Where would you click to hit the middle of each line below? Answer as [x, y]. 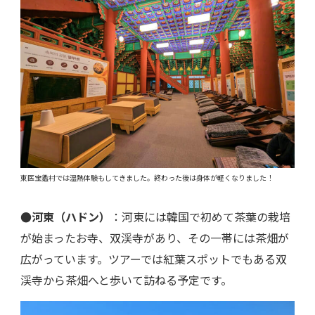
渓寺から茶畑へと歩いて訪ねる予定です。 [126, 279]
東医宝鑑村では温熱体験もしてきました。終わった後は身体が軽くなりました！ [147, 177]
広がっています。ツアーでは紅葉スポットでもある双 [154, 258]
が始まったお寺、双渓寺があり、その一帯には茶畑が [155, 237]
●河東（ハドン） [65, 216]
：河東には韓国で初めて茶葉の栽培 [200, 216]
